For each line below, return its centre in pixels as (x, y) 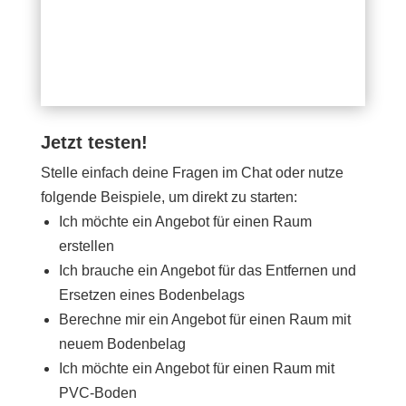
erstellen (86, 246)
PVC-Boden (97, 393)
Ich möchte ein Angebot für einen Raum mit (196, 368)
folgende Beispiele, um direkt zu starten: (169, 197)
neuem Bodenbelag (122, 344)
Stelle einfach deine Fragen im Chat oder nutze (192, 173)
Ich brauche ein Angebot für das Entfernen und (207, 271)
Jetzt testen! (94, 142)
